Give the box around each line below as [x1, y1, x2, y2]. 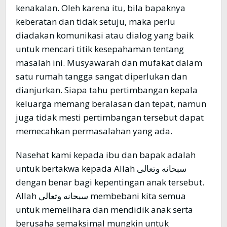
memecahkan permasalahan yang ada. [16, 125, 172, 137]
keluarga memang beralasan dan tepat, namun [16, 98, 206, 110]
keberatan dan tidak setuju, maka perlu [16, 16, 175, 28]
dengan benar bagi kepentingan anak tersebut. [16, 176, 204, 188]
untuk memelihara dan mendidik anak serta [16, 204, 193, 216]
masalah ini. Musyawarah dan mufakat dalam [16, 57, 202, 69]
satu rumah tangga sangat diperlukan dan [16, 70, 187, 83]
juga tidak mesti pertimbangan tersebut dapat [16, 111, 204, 124]
